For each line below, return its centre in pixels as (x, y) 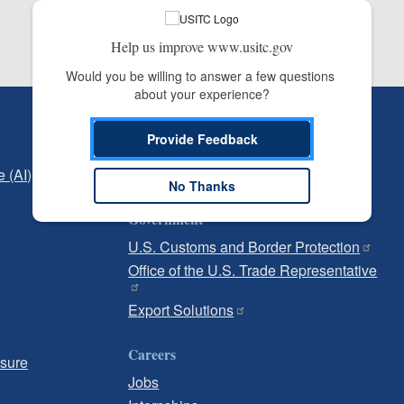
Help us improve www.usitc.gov (202, 46)
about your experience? (202, 94)
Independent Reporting (200, 123)
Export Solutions (181, 310)
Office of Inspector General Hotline (238, 174)
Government (166, 219)
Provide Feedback (202, 139)
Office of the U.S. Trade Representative (253, 270)
